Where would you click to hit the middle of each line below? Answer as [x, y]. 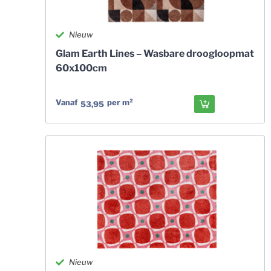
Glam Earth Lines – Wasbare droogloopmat [155, 54]
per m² [120, 102]
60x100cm [81, 68]
